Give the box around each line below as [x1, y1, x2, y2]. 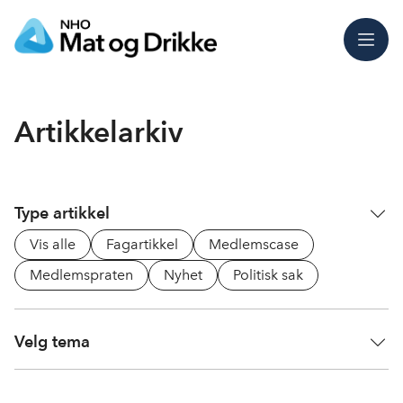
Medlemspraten [30, 266, 133, 283]
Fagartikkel [106, 236, 178, 253]
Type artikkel [14, 203, 110, 222]
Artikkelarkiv [14, 114, 183, 149]
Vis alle [30, 236, 76, 253]
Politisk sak [233, 266, 303, 283]
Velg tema [14, 332, 90, 351]
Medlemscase [209, 236, 299, 253]
